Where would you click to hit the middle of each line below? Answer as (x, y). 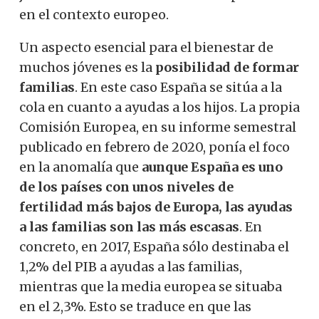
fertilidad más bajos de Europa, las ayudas (156, 206)
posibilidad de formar (227, 67)
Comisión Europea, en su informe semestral (158, 127)
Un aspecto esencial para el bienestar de (146, 47)
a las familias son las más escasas (129, 226)
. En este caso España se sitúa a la (178, 87)
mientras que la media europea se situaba (151, 286)
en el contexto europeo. (94, 14)
